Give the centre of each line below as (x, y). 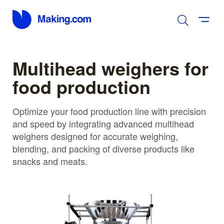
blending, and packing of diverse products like (103, 148)
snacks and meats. (50, 161)
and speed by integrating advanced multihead (103, 123)
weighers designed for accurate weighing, (95, 136)
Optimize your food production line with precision (109, 111)
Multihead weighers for (110, 68)
